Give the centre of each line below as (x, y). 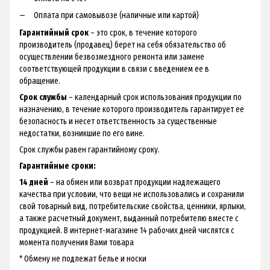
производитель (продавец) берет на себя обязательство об (123, 45)
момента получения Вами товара (77, 242)
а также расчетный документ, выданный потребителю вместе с (129, 218)
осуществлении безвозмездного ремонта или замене (112, 57)
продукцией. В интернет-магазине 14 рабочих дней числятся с (127, 230)
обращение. (40, 81)
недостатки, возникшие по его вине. (82, 133)
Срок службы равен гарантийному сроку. (89, 149)
